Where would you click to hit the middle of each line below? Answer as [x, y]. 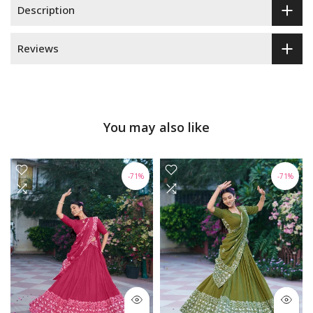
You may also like [156, 128]
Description [46, 10]
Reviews [38, 49]
